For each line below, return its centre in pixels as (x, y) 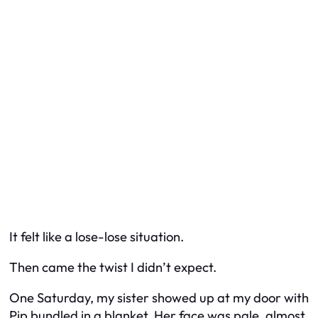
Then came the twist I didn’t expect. (113, 267)
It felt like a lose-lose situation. (97, 236)
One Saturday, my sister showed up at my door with (159, 298)
